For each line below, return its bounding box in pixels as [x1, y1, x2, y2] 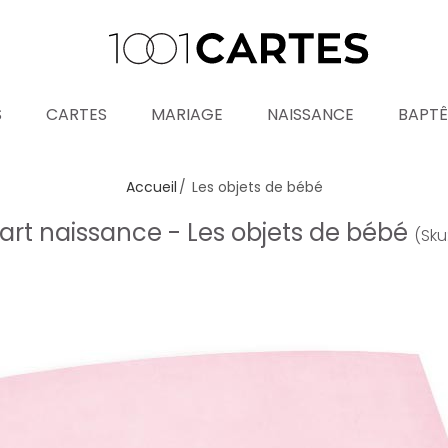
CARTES [46, 103, 107, 126]
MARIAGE [151, 103, 223, 126]
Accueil [125, 177, 177, 197]
